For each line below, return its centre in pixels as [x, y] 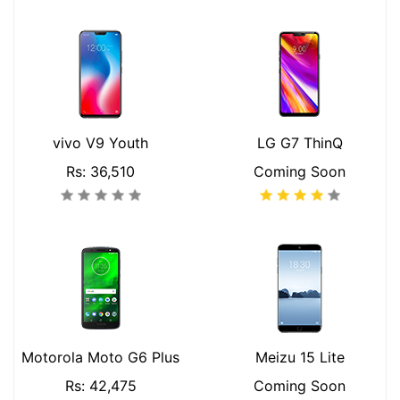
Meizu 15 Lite [300, 357]
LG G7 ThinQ [300, 143]
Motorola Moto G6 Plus [100, 357]
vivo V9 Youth [100, 143]
